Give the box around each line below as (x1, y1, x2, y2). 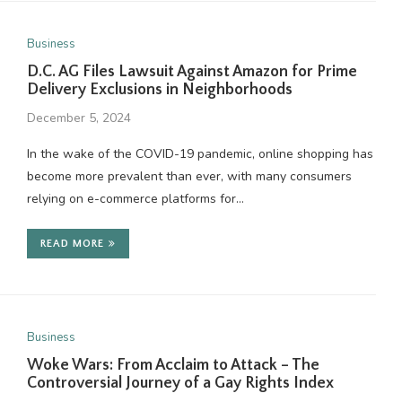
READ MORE (39, 238, 104, 249)
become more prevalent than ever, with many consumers (26, 168, 352, 185)
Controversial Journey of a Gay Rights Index (26, 374, 334, 392)
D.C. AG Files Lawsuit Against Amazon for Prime (26, 63, 357, 81)
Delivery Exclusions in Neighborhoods (26, 81, 293, 99)
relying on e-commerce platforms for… (26, 190, 244, 207)
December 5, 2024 (26, 109, 131, 127)
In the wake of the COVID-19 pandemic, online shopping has (26, 145, 373, 162)
